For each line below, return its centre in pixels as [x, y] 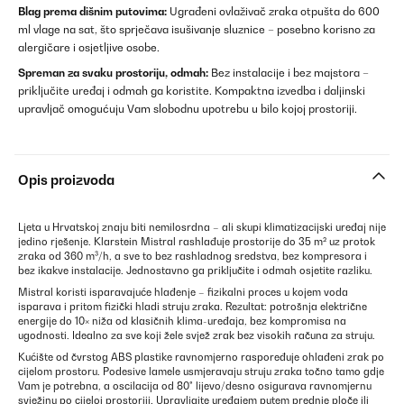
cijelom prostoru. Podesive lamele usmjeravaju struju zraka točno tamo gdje [201, 372]
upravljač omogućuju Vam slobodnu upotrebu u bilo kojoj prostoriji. [188, 109]
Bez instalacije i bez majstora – [289, 73]
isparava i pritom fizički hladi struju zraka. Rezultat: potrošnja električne [193, 307]
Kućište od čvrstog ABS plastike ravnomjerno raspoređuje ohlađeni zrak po [201, 357]
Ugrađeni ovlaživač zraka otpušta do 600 [273, 11]
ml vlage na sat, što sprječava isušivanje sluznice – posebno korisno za [197, 29]
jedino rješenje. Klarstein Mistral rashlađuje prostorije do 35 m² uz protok [197, 242]
